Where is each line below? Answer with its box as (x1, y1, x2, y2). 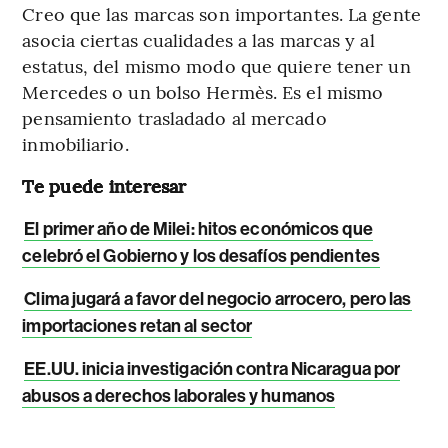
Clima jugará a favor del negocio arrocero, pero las (24, 288, 412, 311)
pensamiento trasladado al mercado (22, 105, 327, 131)
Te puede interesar (22, 173, 187, 199)
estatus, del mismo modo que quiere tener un (22, 53, 411, 79)
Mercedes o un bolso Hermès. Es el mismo (22, 79, 384, 105)
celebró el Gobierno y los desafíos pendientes (22, 245, 380, 268)
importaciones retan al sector (22, 315, 253, 338)
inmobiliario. (22, 131, 129, 157)
